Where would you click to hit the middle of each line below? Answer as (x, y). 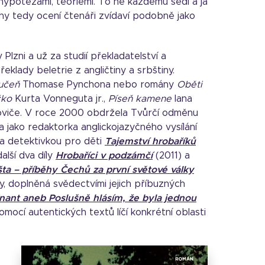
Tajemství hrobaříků (150, 141)
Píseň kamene (140, 99)
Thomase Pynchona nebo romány (98, 85)
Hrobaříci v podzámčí (104, 156)
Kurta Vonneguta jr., (60, 99)
